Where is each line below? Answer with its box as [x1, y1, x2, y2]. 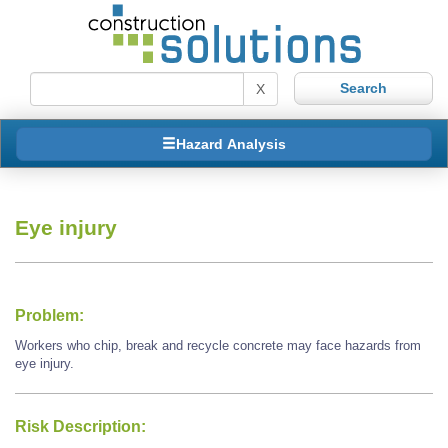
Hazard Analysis [176, 135, 286, 152]
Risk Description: [15, 417, 146, 435]
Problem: [15, 306, 84, 324]
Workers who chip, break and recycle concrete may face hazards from [15, 338, 421, 354]
